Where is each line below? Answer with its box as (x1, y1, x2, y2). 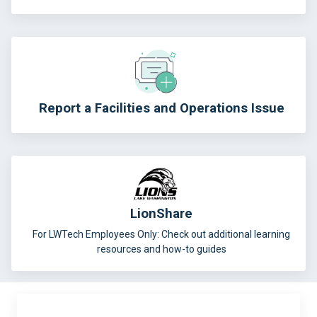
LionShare (130, 205, 192, 221)
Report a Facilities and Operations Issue (38, 100, 284, 116)
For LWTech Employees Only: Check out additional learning (33, 228, 290, 240)
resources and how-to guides (96, 243, 226, 255)
